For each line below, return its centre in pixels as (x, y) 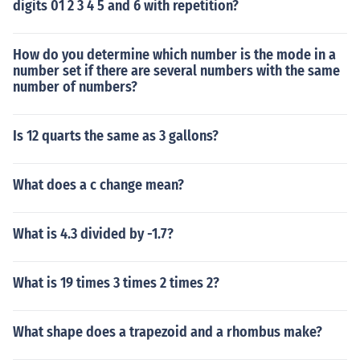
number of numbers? (75, 87)
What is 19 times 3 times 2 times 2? (116, 283)
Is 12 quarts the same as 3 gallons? (116, 136)
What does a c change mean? (98, 185)
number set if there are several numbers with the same (176, 71)
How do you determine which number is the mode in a (174, 55)
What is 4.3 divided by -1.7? (93, 234)
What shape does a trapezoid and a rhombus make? (168, 332)
